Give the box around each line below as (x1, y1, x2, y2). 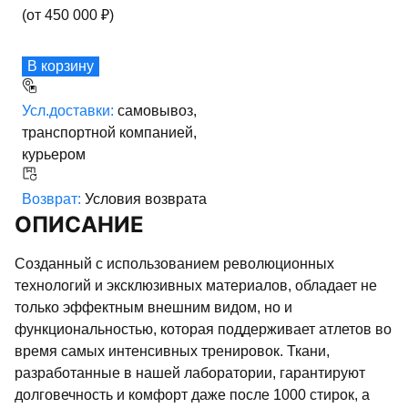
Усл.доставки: (22, 102, 117, 118)
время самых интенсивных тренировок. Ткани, (15, 342, 330, 359)
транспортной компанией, (22, 124, 197, 140)
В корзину (27, 57, 94, 74)
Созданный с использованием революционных (15, 255, 334, 271)
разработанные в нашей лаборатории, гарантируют (15, 364, 365, 381)
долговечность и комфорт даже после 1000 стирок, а (15, 386, 370, 403)
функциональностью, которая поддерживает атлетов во (15, 321, 392, 337)
